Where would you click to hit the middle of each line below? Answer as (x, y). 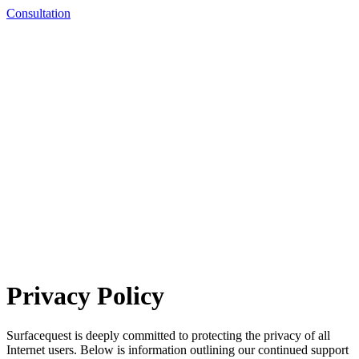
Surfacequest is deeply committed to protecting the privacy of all (168, 335)
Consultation (38, 13)
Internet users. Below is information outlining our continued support (177, 349)
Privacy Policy (85, 296)
